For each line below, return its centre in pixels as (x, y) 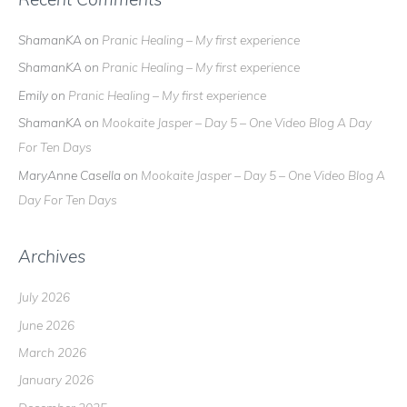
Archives (52, 256)
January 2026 (56, 380)
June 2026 (46, 324)
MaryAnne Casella (69, 174)
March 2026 (52, 352)
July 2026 (44, 297)
